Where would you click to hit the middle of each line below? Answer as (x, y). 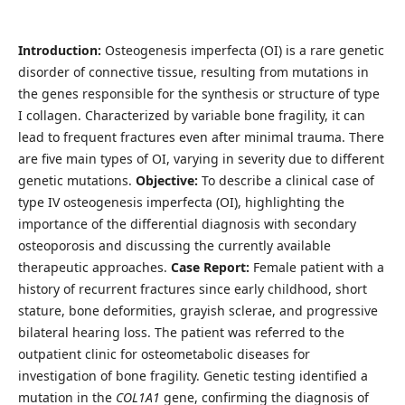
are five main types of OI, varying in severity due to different (201, 159)
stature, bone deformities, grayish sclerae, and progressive (198, 311)
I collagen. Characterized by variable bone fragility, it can (191, 116)
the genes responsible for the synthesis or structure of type (198, 94)
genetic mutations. (76, 181)
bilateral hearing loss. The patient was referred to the (181, 333)
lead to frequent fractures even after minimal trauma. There (201, 137)
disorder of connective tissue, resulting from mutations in (193, 72)
